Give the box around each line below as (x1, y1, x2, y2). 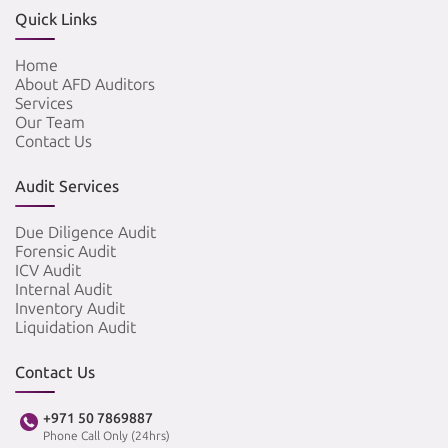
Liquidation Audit (15, 318, 136, 338)
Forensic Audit (15, 242, 116, 262)
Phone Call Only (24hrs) (43, 429, 170, 444)
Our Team (15, 113, 85, 133)
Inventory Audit (15, 299, 125, 319)
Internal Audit (15, 280, 112, 300)
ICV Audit (15, 261, 81, 281)
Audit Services (15, 177, 119, 197)
